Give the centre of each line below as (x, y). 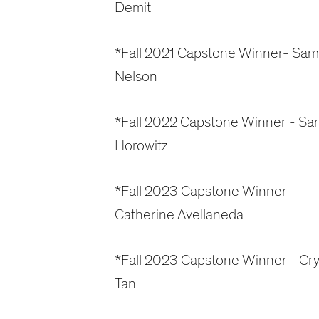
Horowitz (141, 146)
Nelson (136, 77)
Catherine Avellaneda (179, 215)
